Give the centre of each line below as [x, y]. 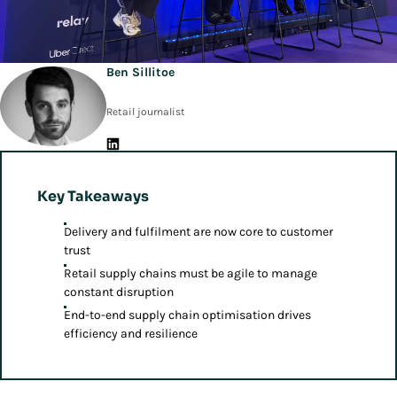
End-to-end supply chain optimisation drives [187, 315]
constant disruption [119, 292]
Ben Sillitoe [140, 72]
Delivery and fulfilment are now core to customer [198, 231]
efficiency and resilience [131, 333]
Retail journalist [146, 111]
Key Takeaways [93, 196]
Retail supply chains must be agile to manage [191, 273]
